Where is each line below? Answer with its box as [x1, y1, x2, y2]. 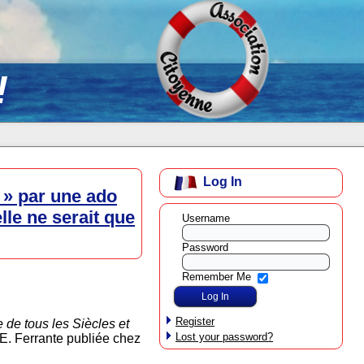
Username [181, 211, 230, 224]
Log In [203, 175, 242, 189]
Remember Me [181, 271, 251, 284]
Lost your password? [175, 330, 273, 343]
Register [175, 314, 214, 327]
